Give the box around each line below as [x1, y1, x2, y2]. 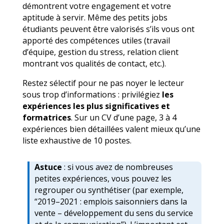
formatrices [22, 111, 71, 123]
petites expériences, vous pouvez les [34, 172, 171, 184]
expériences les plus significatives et [22, 100, 170, 111]
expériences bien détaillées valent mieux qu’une [22, 123, 200, 134]
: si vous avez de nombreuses [61, 161, 173, 172]
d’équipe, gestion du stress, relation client [22, 46, 178, 57]
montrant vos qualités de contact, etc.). [22, 57, 166, 69]
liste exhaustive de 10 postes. [22, 134, 131, 146]
